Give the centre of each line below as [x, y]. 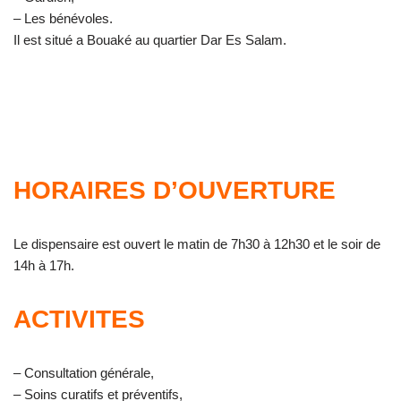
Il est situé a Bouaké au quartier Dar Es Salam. [150, 40]
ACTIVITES [79, 319]
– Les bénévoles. [63, 18]
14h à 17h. [44, 265]
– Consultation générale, [84, 373]
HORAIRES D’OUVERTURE [175, 190]
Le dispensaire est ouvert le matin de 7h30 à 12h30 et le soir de [197, 244]
